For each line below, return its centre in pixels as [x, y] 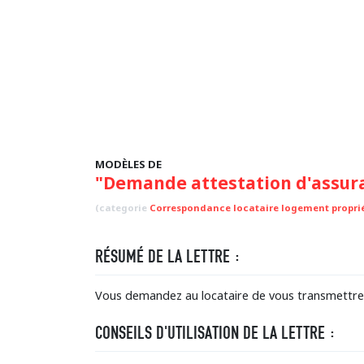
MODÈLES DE [128, 164]
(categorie [122, 208]
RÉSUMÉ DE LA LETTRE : [168, 256]
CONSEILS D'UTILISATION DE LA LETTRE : [215, 333]
